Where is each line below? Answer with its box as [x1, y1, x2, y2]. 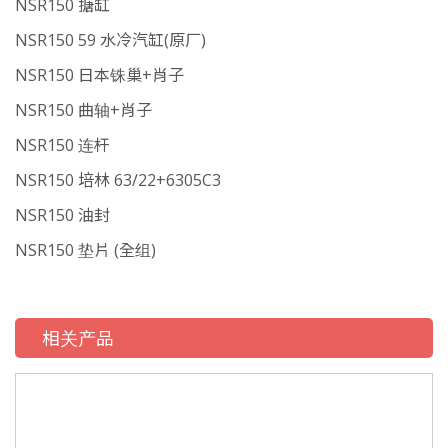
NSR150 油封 [15, 204, 110, 226]
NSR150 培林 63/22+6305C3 [15, 169, 221, 191]
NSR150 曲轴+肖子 [15, 99, 152, 121]
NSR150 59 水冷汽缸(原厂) [15, 29, 206, 51]
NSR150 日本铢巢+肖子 [15, 64, 184, 86]
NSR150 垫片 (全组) [15, 239, 156, 261]
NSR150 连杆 [15, 134, 110, 156]
